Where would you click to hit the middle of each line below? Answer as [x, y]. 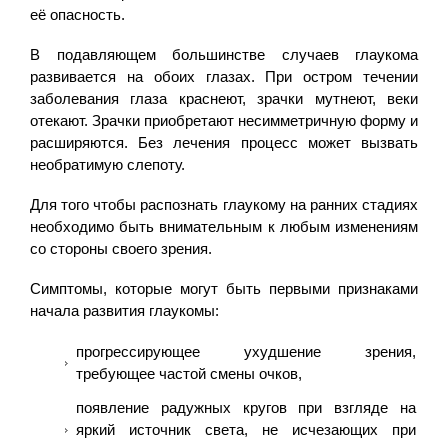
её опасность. [77, 14]
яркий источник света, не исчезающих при [246, 429]
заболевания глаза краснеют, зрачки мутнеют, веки [224, 98]
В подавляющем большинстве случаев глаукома [224, 54]
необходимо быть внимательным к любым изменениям [224, 226]
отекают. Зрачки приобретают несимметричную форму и [224, 120]
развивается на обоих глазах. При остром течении [224, 76]
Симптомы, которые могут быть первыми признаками [224, 288]
